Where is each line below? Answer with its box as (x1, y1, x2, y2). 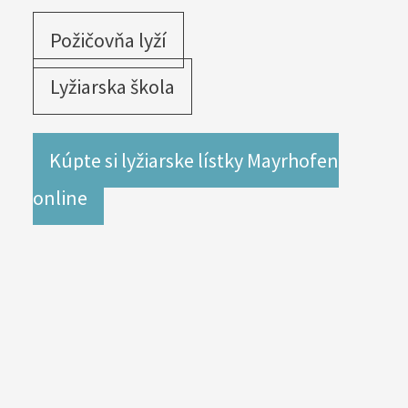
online (32, 209, 86, 235)
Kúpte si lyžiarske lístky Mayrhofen (48, 171, 353, 198)
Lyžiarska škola (49, 97, 185, 124)
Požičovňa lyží (49, 51, 178, 77)
